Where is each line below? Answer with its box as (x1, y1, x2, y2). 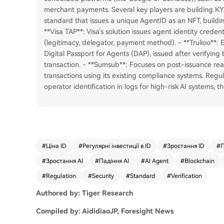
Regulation (46, 172, 76, 179)
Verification (171, 172, 202, 179)
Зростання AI (46, 157, 83, 164)
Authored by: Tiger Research (36, 189, 133, 197)
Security (92, 172, 114, 179)
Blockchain (184, 157, 214, 164)
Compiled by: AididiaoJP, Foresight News (36, 207, 174, 215)
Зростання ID (167, 142, 204, 149)
